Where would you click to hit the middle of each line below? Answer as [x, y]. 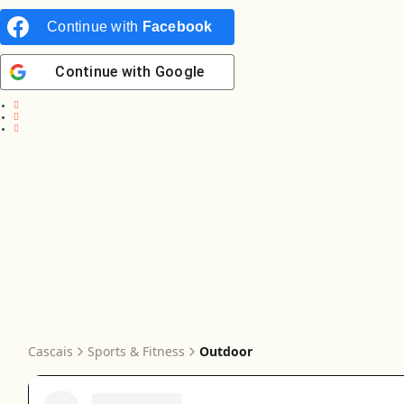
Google [179, 72]
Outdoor [226, 351]
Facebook [177, 27]
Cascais [50, 351]
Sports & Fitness [136, 351]
